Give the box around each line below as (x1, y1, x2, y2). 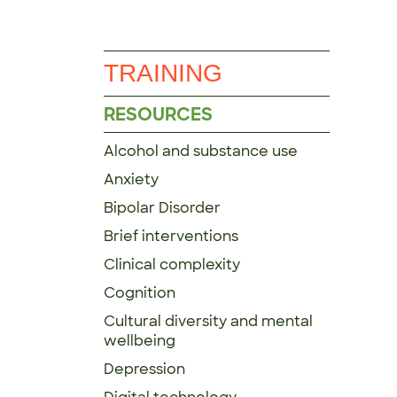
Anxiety (104, 170, 159, 189)
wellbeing (104, 331, 175, 350)
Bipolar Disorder (104, 198, 221, 217)
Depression (104, 360, 185, 378)
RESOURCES (104, 103, 213, 126)
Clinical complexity (104, 255, 240, 274)
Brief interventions (104, 227, 238, 245)
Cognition (104, 284, 175, 302)
